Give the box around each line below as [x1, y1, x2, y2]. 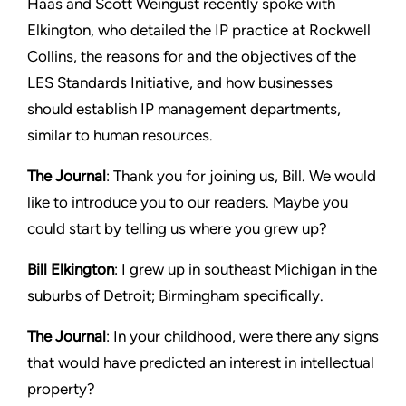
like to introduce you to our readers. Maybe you [27, 192, 348, 211]
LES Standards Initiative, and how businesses [27, 72, 333, 92]
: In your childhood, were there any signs [106, 326, 379, 345]
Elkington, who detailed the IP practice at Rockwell [27, 20, 371, 39]
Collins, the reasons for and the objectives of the [27, 46, 356, 65]
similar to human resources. [27, 125, 213, 144]
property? [27, 379, 95, 398]
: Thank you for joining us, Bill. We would [106, 166, 376, 185]
